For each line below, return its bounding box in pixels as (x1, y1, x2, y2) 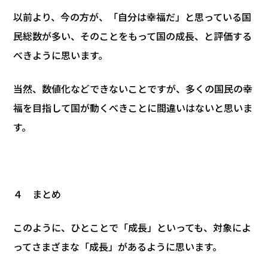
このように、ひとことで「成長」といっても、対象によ (13, 220, 251, 234)
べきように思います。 (13, 47, 108, 62)
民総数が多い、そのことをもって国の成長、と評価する (13, 28, 252, 43)
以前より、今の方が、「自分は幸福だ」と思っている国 (13, 9, 251, 24)
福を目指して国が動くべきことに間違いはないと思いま (13, 100, 252, 115)
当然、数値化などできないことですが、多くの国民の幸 (13, 81, 252, 96)
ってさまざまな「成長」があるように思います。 (13, 239, 222, 254)
